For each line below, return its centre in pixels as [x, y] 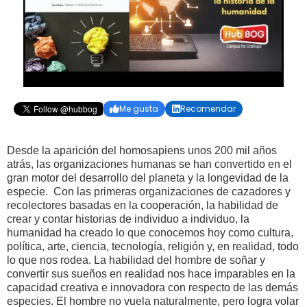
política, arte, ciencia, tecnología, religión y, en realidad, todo [153, 247]
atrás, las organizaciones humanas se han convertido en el [149, 164]
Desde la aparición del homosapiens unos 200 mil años [142, 151]
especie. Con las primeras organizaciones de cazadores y [149, 192]
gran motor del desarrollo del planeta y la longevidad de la [148, 178]
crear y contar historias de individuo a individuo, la [128, 219]
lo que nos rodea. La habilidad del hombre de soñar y [136, 260]
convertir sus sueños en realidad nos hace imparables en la [151, 274]
